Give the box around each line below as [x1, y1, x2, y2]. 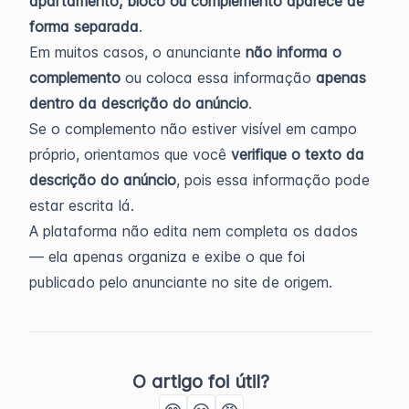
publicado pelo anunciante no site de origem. [29, 273, 332, 291]
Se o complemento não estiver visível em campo [29, 120, 357, 138]
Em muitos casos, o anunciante [29, 43, 246, 61]
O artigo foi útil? [132, 371, 269, 393]
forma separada [29, 17, 139, 36]
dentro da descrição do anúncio [29, 94, 248, 112]
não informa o [246, 43, 341, 61]
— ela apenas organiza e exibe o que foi [29, 247, 305, 266]
